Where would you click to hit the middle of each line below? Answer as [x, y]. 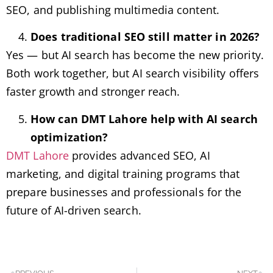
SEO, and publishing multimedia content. [113, 10]
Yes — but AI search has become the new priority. [135, 55]
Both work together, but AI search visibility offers [133, 73]
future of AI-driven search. [74, 210]
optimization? [69, 137]
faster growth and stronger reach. [93, 92]
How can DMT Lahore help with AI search [144, 119]
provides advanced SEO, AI [140, 155]
